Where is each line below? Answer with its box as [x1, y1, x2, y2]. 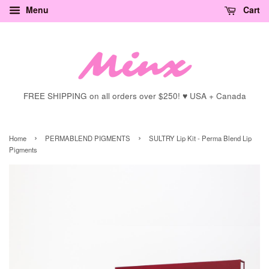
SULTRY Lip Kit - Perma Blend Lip [149, 133, 252, 143]
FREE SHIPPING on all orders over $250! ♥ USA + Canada [23, 90, 246, 101]
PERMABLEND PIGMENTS [45, 133, 130, 143]
